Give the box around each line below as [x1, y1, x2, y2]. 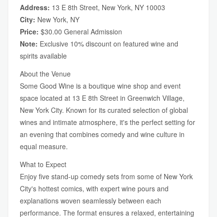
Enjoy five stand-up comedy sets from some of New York [20, 171, 193, 181]
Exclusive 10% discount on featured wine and [38, 39, 178, 48]
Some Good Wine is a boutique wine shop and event [20, 81, 181, 91]
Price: [20, 27, 39, 36]
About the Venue [20, 69, 71, 78]
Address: [20, 2, 50, 12]
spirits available [20, 51, 67, 61]
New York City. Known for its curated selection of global [20, 105, 188, 115]
